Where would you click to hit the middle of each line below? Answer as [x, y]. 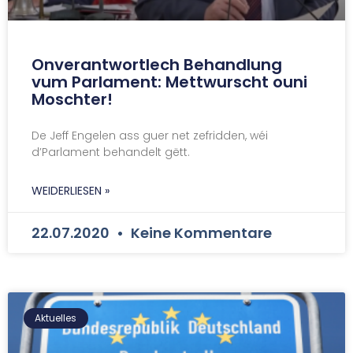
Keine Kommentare [200, 232]
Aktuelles [56, 318]
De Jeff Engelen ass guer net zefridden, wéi [150, 135]
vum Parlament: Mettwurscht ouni [169, 82]
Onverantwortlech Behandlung [157, 64]
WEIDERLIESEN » [71, 190]
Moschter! [72, 99]
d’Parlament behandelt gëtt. [111, 152]
